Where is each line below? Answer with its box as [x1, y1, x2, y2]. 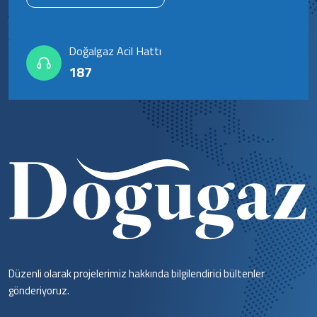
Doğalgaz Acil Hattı [69, 42, 161, 60]
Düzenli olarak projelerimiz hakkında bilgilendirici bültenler [8, 265, 265, 282]
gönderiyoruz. [8, 282, 69, 299]
